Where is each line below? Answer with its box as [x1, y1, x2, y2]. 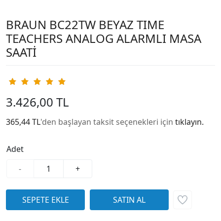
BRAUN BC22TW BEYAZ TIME [6, 16, 164, 33]
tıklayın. [175, 116, 204, 128]
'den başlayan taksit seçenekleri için [40, 116, 175, 128]
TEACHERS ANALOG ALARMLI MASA [6, 30, 201, 47]
